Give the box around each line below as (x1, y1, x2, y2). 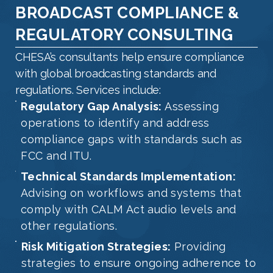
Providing (171, 240, 226, 253)
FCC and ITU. (21, 149, 92, 163)
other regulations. (20, 219, 118, 233)
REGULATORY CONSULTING (15, 26, 233, 44)
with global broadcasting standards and (15, 67, 216, 80)
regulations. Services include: (15, 83, 161, 97)
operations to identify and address (21, 116, 210, 130)
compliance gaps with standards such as (21, 133, 243, 146)
